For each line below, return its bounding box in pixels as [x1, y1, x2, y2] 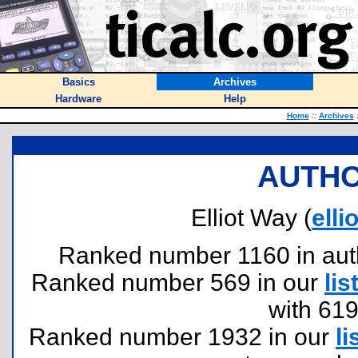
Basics [62, 76, 95, 88]
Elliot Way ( [191, 205, 312, 231]
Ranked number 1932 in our [29, 324, 336, 350]
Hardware [55, 93, 101, 105]
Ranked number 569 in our [31, 269, 324, 296]
